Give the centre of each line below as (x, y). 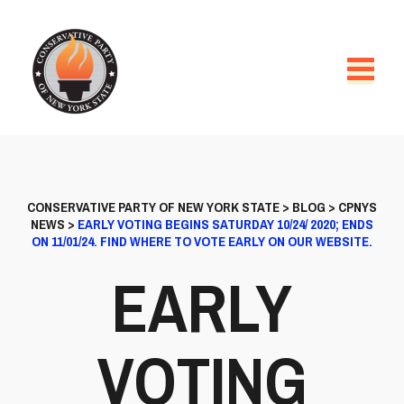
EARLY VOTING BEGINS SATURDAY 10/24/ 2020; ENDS (225, 224)
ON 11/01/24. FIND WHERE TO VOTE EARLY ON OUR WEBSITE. (202, 241)
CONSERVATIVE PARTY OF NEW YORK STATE (153, 207)
